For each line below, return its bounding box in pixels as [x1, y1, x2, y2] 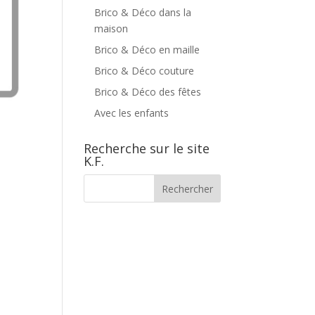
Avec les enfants [94, 105, 169, 120]
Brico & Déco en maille [94, 42, 200, 56]
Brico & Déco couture [94, 63, 195, 77]
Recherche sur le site [84, 139, 210, 157]
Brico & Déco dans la [94, 5, 192, 19]
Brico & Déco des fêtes [94, 84, 202, 98]
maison [94, 21, 129, 35]
